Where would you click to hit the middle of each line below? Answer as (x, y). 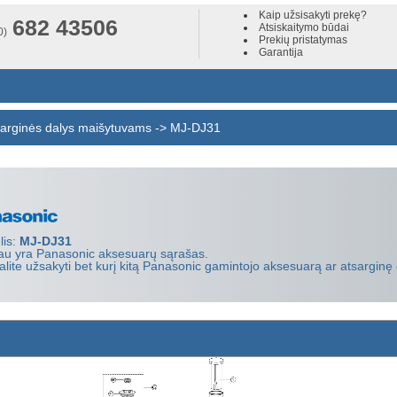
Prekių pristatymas (304, 40)
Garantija (281, 52)
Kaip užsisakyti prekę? (313, 15)
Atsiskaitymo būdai (304, 27)
